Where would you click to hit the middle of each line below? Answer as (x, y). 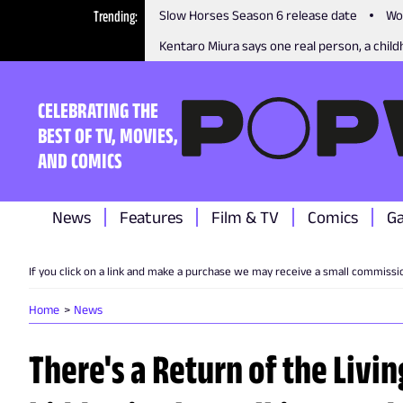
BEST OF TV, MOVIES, (108, 135)
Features (151, 217)
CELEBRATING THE (98, 110)
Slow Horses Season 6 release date (259, 15)
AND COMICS (80, 160)
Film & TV (245, 217)
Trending (115, 16)
